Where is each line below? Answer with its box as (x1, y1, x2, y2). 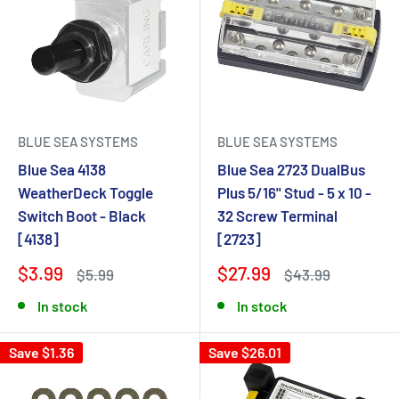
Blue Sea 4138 (18, 160, 106, 178)
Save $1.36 (9, 344, 74, 361)
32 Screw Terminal (217, 207, 338, 224)
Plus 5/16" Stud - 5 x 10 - (217, 183, 371, 201)
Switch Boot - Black (18, 207, 146, 224)
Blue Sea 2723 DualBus (217, 160, 365, 178)
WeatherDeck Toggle (18, 183, 153, 201)
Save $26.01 (208, 344, 281, 361)
